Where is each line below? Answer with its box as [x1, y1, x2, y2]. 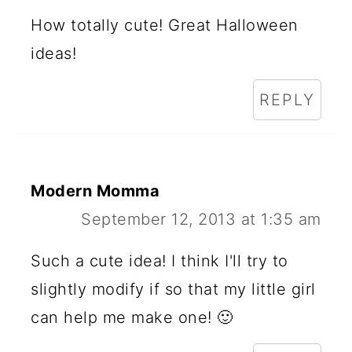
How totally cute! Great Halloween [31, 15, 299, 35]
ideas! [31, 43, 77, 63]
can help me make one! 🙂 [31, 307, 233, 327]
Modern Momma [31, 181, 160, 200]
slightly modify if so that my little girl [31, 279, 316, 299]
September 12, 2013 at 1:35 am [81, 209, 321, 229]
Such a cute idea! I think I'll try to [31, 251, 288, 270]
